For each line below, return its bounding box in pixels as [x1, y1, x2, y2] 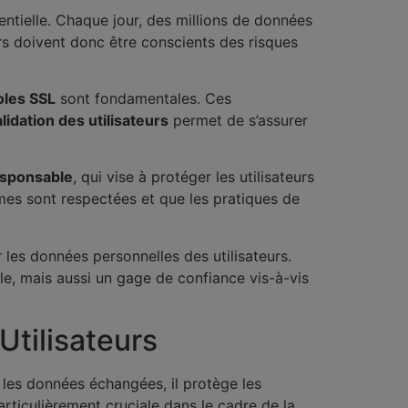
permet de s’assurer [168, 111, 308, 130]
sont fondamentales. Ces [56, 89, 231, 108]
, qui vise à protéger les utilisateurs [73, 168, 314, 187]
